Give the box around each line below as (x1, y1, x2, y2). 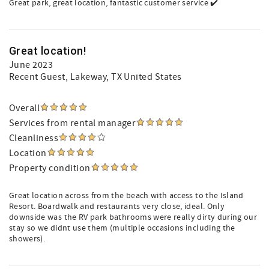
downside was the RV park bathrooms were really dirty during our (9, 212, 258, 223)
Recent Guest (9, 71, 65, 83)
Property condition (9, 162, 91, 174)
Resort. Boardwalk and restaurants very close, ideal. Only (9, 201, 225, 212)
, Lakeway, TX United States (65, 71, 182, 83)
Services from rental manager (9, 117, 136, 129)
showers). (9, 234, 46, 244)
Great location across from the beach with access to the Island (9, 190, 244, 201)
